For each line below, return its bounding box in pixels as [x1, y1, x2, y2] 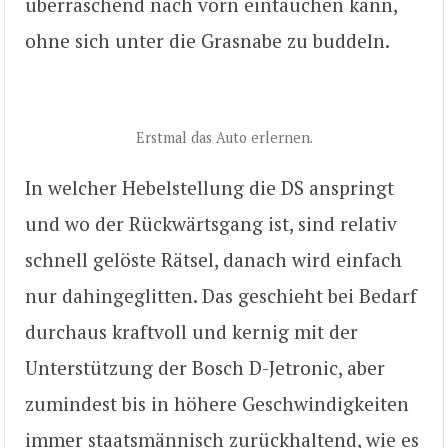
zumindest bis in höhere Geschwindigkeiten [25, 390, 409, 416]
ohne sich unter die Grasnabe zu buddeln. [25, 28, 390, 54]
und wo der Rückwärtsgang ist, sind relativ [25, 210, 397, 236]
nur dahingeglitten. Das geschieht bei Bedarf [25, 282, 417, 308]
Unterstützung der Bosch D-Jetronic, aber [25, 354, 385, 380]
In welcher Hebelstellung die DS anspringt [25, 174, 394, 200]
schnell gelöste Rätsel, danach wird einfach [25, 246, 402, 272]
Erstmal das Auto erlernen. [135, 127, 313, 147]
